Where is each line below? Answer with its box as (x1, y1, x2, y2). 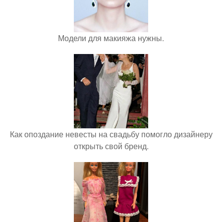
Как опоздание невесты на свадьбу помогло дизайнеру (9, 128, 213, 140)
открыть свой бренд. (73, 140, 149, 152)
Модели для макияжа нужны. (58, 32, 164, 44)
